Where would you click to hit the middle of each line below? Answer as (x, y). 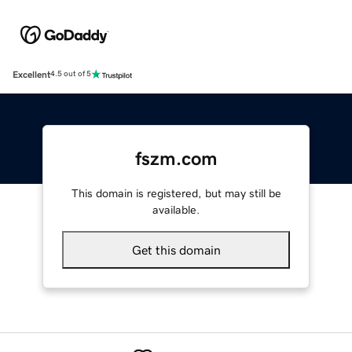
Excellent (31, 74)
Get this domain (176, 249)
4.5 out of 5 (71, 74)
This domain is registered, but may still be (176, 193)
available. (176, 209)
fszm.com (176, 158)
